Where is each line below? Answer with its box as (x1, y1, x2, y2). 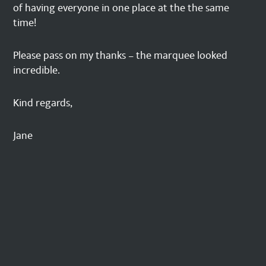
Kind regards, (13, 94, 73, 112)
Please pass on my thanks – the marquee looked (13, 47, 228, 65)
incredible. (13, 62, 61, 80)
